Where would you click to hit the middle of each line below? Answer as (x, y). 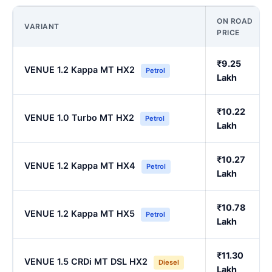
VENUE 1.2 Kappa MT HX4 (80, 166)
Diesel (169, 263)
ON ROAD (235, 21)
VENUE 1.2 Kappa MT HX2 (80, 70)
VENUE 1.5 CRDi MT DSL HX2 (86, 262)
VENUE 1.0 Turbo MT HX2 (79, 118)
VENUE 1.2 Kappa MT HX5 (80, 214)
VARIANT (42, 27)
